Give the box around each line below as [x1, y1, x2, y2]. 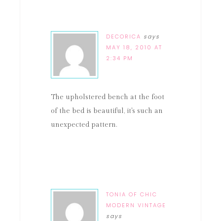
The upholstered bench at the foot [51, 93, 164, 101]
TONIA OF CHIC [106, 190, 157, 198]
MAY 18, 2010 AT [106, 43, 162, 51]
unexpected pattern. [51, 121, 117, 129]
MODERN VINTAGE [106, 201, 166, 209]
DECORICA [106, 33, 141, 40]
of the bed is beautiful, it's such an [51, 107, 163, 115]
